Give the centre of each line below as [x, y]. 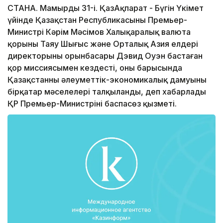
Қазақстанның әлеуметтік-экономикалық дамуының [107, 80]
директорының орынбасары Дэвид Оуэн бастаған [105, 56]
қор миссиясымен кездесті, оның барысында [95, 68]
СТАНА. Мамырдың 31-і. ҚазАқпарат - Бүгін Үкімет [106, 8]
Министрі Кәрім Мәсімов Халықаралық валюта [99, 32]
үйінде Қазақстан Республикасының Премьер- [97, 20]
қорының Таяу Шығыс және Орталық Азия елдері [103, 44]
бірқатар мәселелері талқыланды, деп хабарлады [107, 92]
